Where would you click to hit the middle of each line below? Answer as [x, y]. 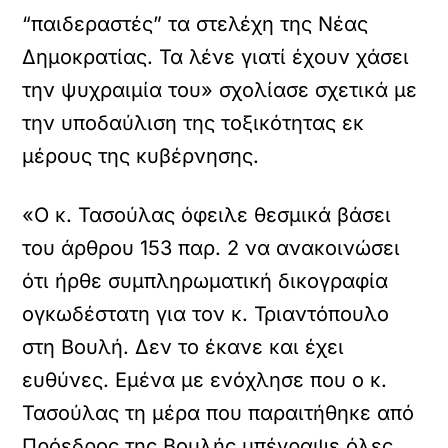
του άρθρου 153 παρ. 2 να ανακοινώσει [211, 248]
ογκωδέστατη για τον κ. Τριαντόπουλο [206, 314]
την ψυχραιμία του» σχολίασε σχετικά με [220, 90]
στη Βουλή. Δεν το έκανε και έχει [183, 347]
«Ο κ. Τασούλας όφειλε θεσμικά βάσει [207, 215]
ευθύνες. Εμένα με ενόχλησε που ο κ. [205, 380]
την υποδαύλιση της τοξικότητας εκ [193, 123]
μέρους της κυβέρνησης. [141, 156]
